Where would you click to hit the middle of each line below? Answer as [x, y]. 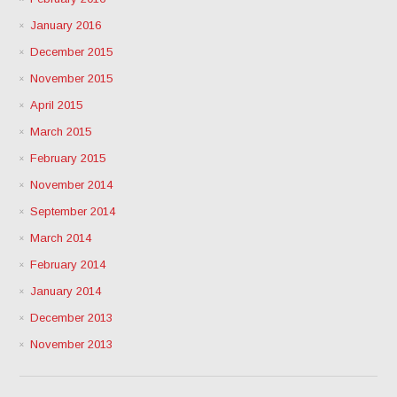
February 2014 [68, 264]
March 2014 [61, 237]
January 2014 [66, 291]
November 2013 [72, 344]
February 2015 [68, 158]
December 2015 [72, 51]
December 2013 [72, 317]
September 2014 [73, 211]
